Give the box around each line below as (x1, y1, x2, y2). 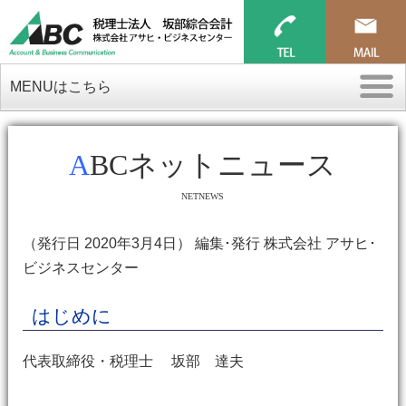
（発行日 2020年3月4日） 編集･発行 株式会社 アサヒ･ (22, 236, 376, 251)
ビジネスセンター (22, 260, 139, 275)
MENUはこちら (10, 79, 111, 94)
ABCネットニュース (90, 149, 337, 181)
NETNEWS (181, 191, 225, 201)
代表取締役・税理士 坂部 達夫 (22, 353, 244, 369)
